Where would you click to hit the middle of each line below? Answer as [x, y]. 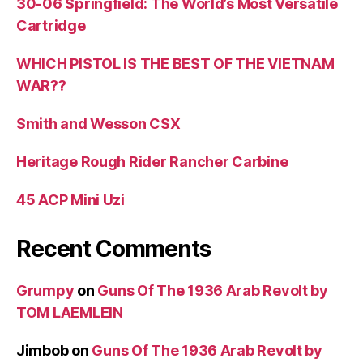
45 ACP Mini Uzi [70, 199]
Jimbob [43, 350]
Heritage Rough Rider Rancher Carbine [152, 161]
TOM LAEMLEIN [70, 312]
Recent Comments [113, 248]
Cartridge [51, 25]
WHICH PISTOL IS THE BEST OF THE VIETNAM [175, 63]
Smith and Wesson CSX [98, 123]
